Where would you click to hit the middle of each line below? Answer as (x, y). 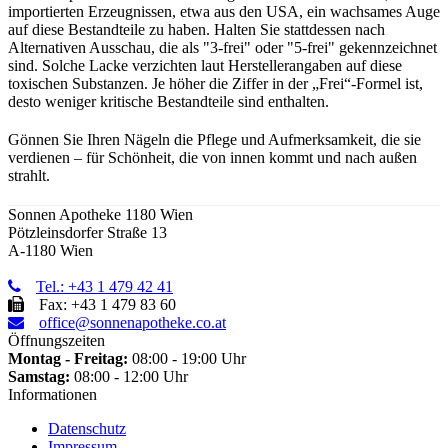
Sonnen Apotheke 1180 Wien (100, 214)
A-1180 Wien (50, 250)
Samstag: (39, 376)
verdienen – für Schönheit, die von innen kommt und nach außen (212, 157)
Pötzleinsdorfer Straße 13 (87, 232)
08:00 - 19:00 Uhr (187, 358)
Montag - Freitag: (68, 358)
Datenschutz (87, 428)
